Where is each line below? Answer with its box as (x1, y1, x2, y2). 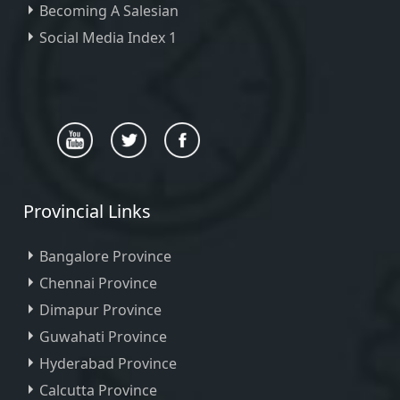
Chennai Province (39, 273, 157, 293)
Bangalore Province (39, 246, 171, 266)
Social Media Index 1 (39, 28, 177, 47)
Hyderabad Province (39, 354, 177, 373)
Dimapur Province (39, 300, 162, 320)
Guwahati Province (39, 327, 167, 346)
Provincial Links (23, 199, 151, 223)
